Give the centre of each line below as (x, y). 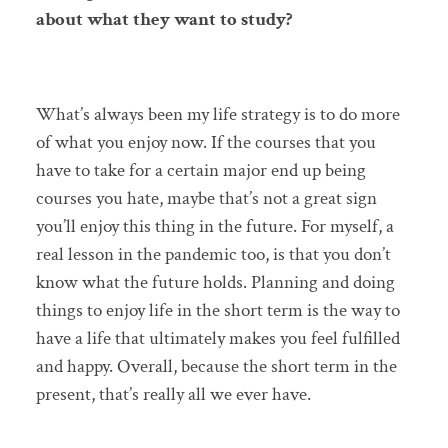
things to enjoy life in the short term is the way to (217, 310)
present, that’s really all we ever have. (173, 394)
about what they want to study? (164, 20)
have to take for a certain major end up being (200, 170)
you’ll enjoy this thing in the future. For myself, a (214, 226)
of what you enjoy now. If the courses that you (205, 142)
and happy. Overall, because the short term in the (216, 366)
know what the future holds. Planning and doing (215, 282)
